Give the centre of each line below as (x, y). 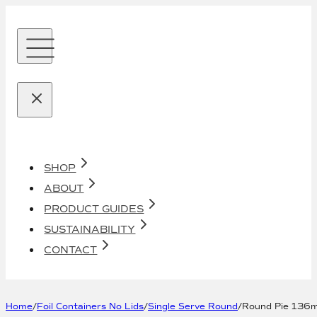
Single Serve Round (193, 306)
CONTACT (71, 250)
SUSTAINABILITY (90, 229)
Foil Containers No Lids (90, 306)
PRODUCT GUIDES (94, 209)
